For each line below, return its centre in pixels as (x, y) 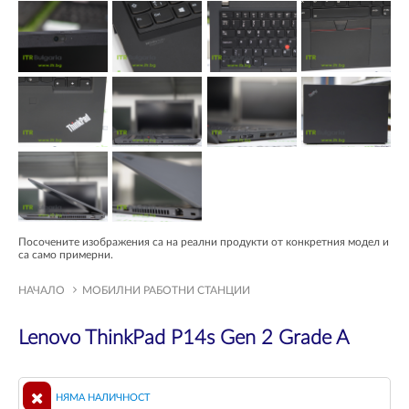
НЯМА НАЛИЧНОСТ (102, 398)
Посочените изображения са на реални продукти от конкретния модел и (204, 242)
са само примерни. (66, 255)
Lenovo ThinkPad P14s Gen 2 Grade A (184, 338)
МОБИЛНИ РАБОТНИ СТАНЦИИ (166, 291)
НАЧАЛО (42, 291)
